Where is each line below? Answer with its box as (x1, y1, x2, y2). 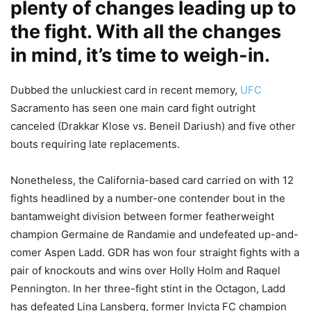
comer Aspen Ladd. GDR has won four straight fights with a (10, 245, 299, 259)
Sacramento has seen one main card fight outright (10, 101, 255, 115)
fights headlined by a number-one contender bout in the (10, 191, 285, 205)
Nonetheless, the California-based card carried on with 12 (10, 173, 294, 187)
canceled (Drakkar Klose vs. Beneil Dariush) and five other (10, 119, 296, 133)
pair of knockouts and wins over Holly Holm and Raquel (10, 263, 280, 277)
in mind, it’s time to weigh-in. (10, 43, 270, 67)
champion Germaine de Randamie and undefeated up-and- (10, 227, 299, 241)
